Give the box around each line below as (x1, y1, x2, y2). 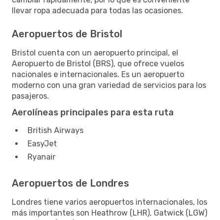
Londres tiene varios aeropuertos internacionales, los (12, 197, 207, 207)
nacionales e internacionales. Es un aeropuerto (12, 69, 184, 79)
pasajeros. (12, 91, 49, 101)
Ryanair (27, 152, 55, 162)
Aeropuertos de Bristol (12, 27, 122, 40)
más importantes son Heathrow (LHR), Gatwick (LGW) (12, 208, 207, 218)
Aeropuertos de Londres (12, 177, 129, 189)
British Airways (27, 125, 83, 135)
